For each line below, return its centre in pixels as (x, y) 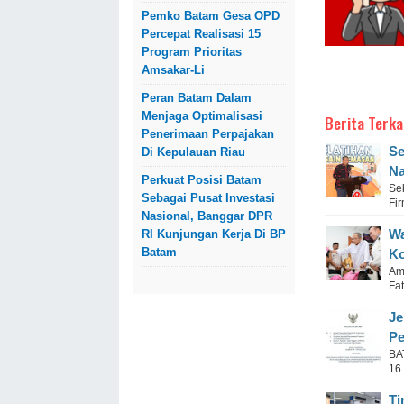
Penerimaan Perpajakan (208, 134)
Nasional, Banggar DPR (207, 216)
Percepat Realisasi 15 (201, 34)
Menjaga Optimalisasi (202, 116)
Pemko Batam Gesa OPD (211, 16)
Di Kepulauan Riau (193, 152)
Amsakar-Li (173, 70)
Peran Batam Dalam (197, 98)
